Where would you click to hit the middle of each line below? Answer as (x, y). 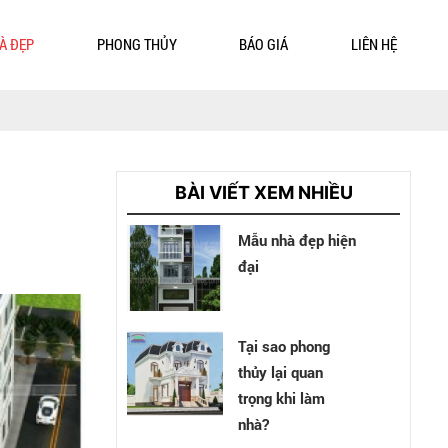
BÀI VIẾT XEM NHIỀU (263, 192)
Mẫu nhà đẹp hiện (297, 240)
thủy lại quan (281, 371)
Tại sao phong (284, 345)
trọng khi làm (282, 397)
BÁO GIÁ (264, 44)
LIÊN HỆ (373, 44)
